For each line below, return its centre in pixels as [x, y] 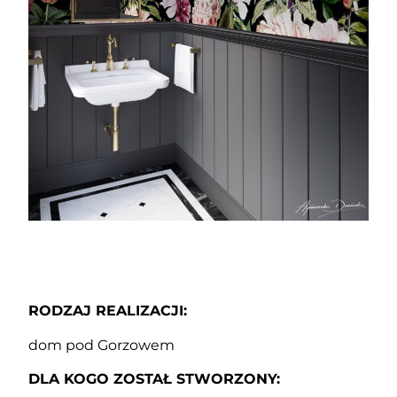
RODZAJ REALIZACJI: [108, 311]
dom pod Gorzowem [102, 345]
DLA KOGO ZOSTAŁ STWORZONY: [155, 379]
